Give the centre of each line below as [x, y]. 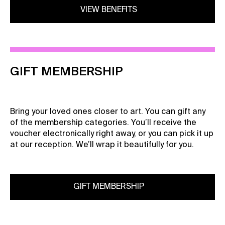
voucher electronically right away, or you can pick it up [112, 134]
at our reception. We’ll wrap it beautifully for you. [102, 145]
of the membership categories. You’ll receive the [103, 123]
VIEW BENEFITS [109, 10]
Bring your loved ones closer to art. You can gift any [108, 112]
